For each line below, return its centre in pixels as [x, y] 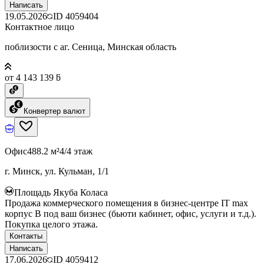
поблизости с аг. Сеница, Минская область [90, 47]
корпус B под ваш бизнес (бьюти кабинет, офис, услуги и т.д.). [131, 213]
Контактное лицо [39, 27]
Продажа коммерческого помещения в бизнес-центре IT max [126, 203]
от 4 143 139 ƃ [33, 77]
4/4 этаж [76, 151]
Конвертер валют [55, 111]
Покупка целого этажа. [51, 224]
